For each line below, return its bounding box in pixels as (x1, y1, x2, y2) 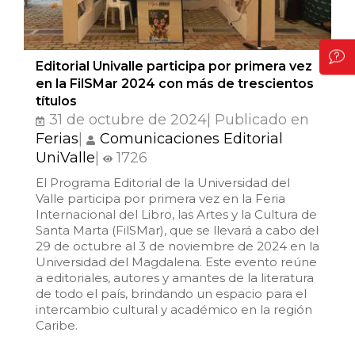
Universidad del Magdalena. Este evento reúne (36, 254, 317, 269)
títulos (36, 93, 77, 109)
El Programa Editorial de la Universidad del (36, 174, 290, 190)
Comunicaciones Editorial (100, 129, 283, 147)
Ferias (36, 129, 78, 147)
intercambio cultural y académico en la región (36, 301, 312, 317)
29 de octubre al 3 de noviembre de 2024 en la (36, 238, 319, 254)
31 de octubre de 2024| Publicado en (45, 110, 309, 128)
